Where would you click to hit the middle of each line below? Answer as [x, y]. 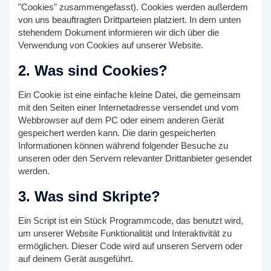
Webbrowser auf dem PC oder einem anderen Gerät [121, 120]
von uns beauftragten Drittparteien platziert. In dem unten [130, 20]
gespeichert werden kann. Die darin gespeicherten [117, 133]
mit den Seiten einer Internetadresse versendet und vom [129, 107]
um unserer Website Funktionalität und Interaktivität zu [125, 233]
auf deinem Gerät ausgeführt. [76, 259]
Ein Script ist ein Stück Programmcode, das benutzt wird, [131, 220]
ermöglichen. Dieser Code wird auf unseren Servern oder [131, 246]
